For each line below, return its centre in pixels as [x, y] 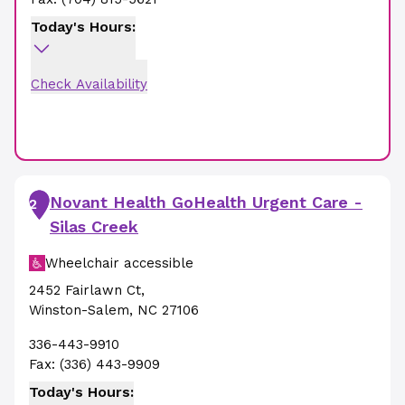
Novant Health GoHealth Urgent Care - [206, 202]
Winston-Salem [79, 310]
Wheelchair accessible [119, 263]
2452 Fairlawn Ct [85, 290]
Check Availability [89, 84]
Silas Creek [94, 226]
